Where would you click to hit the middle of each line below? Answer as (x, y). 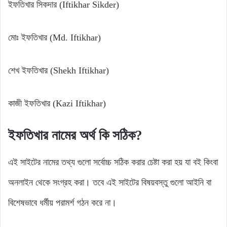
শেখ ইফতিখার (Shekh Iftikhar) (59, 71)
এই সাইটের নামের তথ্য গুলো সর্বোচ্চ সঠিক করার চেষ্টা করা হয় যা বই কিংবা (113, 162)
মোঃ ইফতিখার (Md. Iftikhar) (54, 38)
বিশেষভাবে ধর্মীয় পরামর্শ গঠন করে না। (62, 202)
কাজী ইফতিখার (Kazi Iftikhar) (57, 104)
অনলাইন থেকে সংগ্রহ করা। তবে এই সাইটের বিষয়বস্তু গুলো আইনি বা (110, 182)
